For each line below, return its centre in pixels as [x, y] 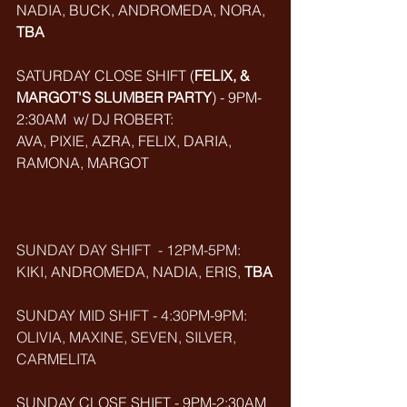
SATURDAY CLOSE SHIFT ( [105, 75]
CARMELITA [56, 359]
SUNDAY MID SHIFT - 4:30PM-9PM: [132, 315]
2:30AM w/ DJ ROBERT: [97, 119]
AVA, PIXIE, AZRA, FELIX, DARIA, [126, 141]
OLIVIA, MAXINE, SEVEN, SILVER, [128, 337]
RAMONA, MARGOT [83, 163]
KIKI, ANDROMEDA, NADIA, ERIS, [130, 272]
